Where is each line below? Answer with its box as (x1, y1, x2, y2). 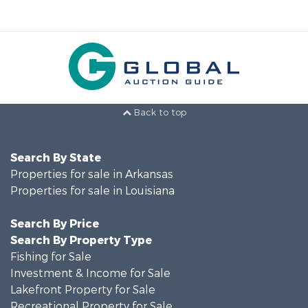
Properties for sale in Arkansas (10, 167, 173, 181)
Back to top (131, 107, 186, 119)
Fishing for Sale (10, 250, 91, 264)
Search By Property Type (10, 233, 152, 247)
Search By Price (10, 217, 99, 231)
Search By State (10, 151, 101, 165)
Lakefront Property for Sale (10, 283, 155, 297)
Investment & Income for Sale (10, 266, 170, 280)
